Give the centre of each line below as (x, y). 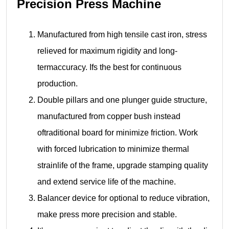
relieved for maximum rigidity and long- (107, 51)
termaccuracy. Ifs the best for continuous (109, 67)
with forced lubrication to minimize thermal (113, 149)
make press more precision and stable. (107, 214)
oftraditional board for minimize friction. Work (118, 132)
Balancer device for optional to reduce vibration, (123, 198)
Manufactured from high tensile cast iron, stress (122, 34)
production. (58, 83)
